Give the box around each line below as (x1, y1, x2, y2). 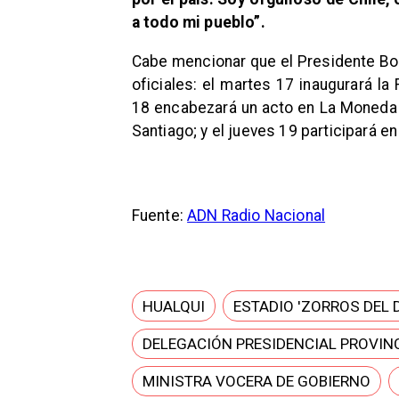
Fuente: (131, 207, 188, 225)
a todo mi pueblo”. (131, 13, 265, 32)
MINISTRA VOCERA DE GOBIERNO (142, 372, 370, 391)
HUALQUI (142, 297, 205, 315)
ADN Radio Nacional (187, 207, 326, 225)
